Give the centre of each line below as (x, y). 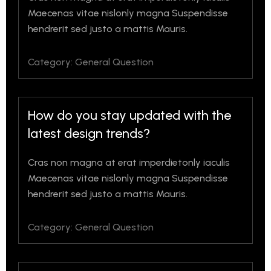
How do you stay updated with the (129, 115)
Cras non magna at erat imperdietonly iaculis (129, 162)
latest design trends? (89, 133)
